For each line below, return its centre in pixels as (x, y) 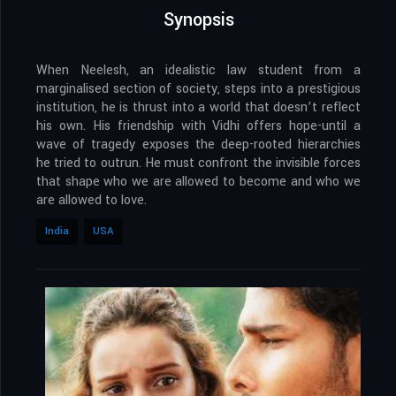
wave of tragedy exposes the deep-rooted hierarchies (198, 145)
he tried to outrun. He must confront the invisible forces (198, 164)
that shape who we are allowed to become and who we (198, 182)
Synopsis (198, 20)
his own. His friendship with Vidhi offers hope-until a (198, 126)
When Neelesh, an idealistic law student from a (198, 71)
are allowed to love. (91, 201)
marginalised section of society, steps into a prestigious (198, 89)
